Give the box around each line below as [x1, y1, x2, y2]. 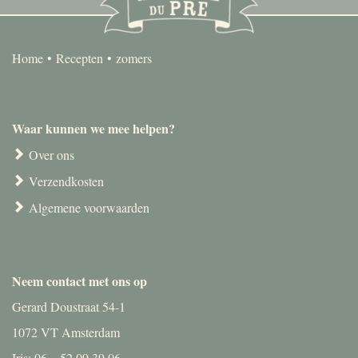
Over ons [29, 146, 74, 164]
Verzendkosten [29, 173, 104, 190]
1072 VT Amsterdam [12, 324, 120, 341]
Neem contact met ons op [12, 272, 147, 291]
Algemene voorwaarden [29, 199, 149, 217]
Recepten [56, 50, 103, 67]
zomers [116, 50, 152, 67]
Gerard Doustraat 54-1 [12, 298, 125, 316]
